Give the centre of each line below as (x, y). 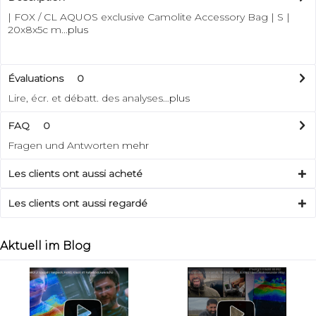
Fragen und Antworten (65, 145)
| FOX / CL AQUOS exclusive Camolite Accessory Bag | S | (149, 17)
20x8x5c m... (38, 29)
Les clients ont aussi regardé (78, 203)
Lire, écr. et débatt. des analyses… (89, 98)
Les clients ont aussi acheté (75, 173)
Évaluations (36, 78)
